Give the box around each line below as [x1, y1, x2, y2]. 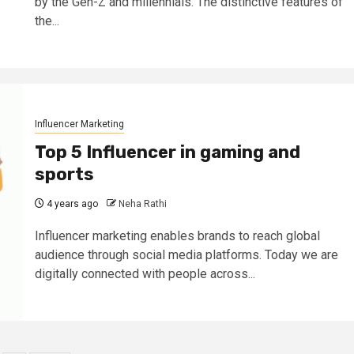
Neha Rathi [118, 198, 167, 209]
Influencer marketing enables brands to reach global [34, 228, 320, 243]
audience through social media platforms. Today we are [34, 247, 338, 262]
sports [34, 163, 94, 185]
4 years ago [43, 198, 98, 209]
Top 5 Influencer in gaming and [34, 141, 300, 163]
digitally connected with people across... [34, 265, 255, 281]
